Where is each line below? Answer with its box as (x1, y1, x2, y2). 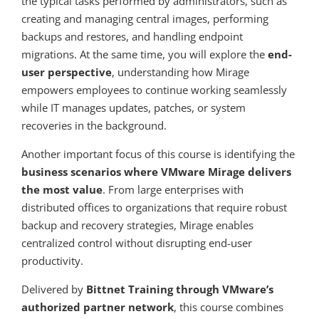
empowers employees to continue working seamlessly (21, 82, 287, 97)
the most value (21, 182, 103, 197)
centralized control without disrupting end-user (21, 235, 252, 250)
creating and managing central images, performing (21, 11, 268, 26)
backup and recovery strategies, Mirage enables (21, 217, 253, 232)
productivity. (21, 253, 83, 268)
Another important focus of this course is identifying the (21, 146, 295, 161)
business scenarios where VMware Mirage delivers (21, 164, 291, 179)
